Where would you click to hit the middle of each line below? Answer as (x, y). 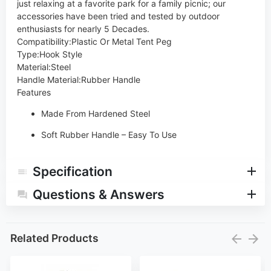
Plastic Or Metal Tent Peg (121, 41)
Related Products (54, 238)
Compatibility (43, 41)
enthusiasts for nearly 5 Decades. (83, 28)
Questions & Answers (98, 195)
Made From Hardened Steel (95, 113)
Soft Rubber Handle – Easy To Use (109, 134)
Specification (72, 172)
